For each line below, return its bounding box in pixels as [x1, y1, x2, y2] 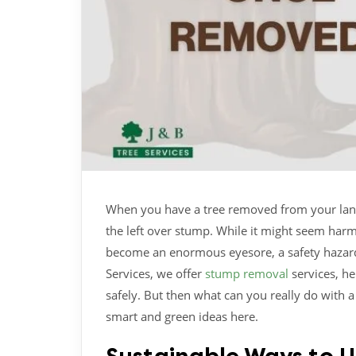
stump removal [205, 265, 288, 281]
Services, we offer [106, 265, 205, 281]
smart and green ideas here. [106, 308, 258, 324]
